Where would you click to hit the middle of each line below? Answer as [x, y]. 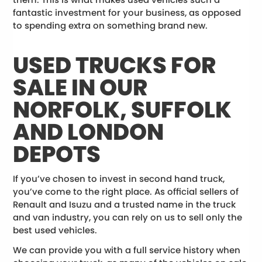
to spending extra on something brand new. [111, 25]
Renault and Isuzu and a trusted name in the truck [125, 205]
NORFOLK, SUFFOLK [123, 110]
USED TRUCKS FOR [115, 65]
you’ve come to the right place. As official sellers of [126, 192]
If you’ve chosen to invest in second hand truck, [119, 179]
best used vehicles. [56, 230]
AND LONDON [89, 132]
